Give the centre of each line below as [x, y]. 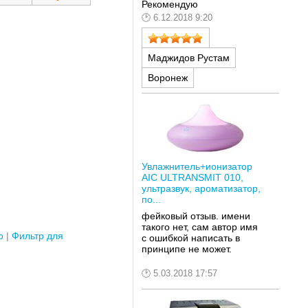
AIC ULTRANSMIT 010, [192, 178]
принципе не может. [186, 249]
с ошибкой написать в [190, 238]
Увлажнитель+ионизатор [197, 167]
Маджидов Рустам [188, 58]
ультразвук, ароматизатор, [201, 189]
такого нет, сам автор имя [199, 227]
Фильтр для [37, 235]
